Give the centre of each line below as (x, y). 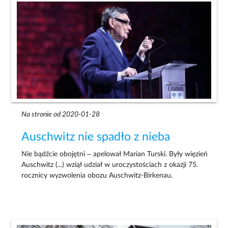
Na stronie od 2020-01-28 (61, 115)
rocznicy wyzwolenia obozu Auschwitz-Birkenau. (97, 176)
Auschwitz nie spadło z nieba (96, 137)
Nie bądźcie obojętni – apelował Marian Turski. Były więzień (115, 154)
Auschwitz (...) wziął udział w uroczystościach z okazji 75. (110, 165)
